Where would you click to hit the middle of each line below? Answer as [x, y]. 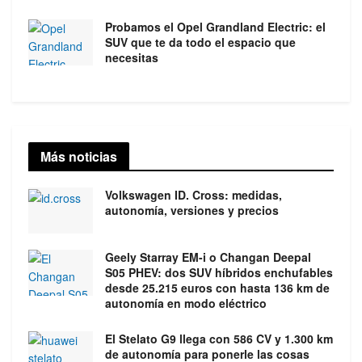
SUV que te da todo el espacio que [200, 42]
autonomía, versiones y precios [192, 210]
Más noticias [79, 156]
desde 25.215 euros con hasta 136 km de [217, 288]
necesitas [132, 57]
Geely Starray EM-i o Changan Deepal [208, 257]
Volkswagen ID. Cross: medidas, [194, 195]
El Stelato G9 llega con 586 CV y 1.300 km [219, 339]
